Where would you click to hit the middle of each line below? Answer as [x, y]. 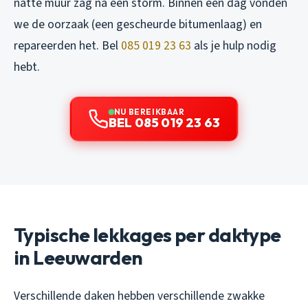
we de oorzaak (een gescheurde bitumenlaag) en [138, 25]
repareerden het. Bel [67, 46]
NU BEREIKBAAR [149, 112]
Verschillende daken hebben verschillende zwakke [139, 296]
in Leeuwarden [78, 258]
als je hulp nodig [234, 46]
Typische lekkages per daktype [147, 235]
